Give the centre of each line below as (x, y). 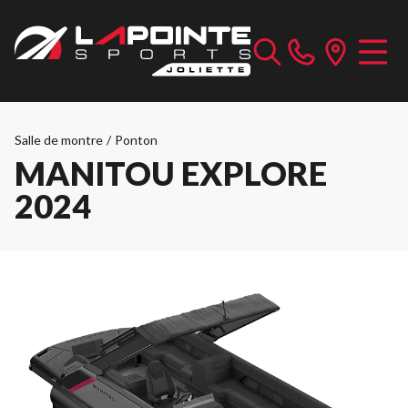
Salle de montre (59, 140)
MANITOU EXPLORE (171, 173)
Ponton (136, 140)
